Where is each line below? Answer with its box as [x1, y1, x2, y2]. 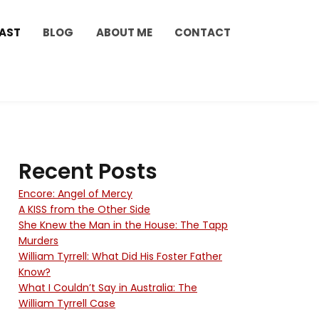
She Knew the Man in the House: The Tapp [19, 217, 228, 232]
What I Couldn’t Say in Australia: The [19, 280, 197, 295]
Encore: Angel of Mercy [19, 186, 132, 201]
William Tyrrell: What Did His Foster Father [19, 249, 222, 263]
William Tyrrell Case [19, 296, 115, 310]
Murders [19, 233, 58, 248]
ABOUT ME [95, 25, 152, 40]
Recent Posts [19, 156, 157, 187]
